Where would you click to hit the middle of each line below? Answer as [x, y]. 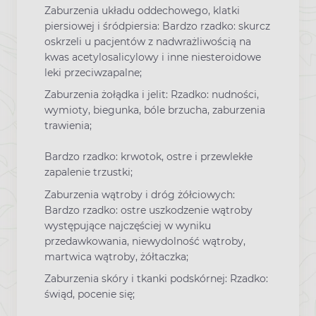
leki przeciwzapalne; [93, 73]
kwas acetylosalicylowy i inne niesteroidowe [153, 57]
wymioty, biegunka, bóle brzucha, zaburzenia [155, 110]
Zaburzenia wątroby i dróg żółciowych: [140, 194]
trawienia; [68, 126]
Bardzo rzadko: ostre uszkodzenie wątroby [148, 210]
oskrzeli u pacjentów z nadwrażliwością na [148, 42]
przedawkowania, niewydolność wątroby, [145, 241]
